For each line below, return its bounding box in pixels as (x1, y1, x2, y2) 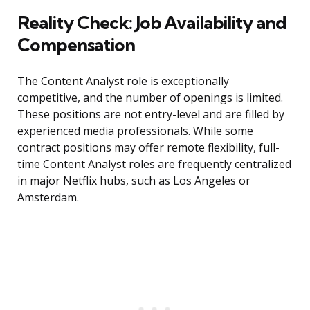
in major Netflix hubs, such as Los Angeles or (17, 173, 250, 189)
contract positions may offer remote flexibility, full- (17, 140, 280, 156)
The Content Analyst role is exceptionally (17, 73, 229, 89)
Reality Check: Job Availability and (17, 11, 286, 35)
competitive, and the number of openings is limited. (17, 90, 283, 106)
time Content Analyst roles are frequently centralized (17, 156, 291, 172)
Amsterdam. (17, 190, 79, 206)
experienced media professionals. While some (17, 123, 253, 139)
